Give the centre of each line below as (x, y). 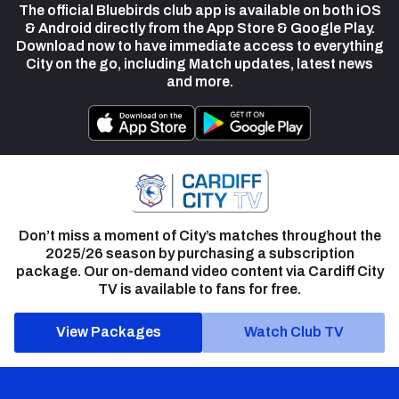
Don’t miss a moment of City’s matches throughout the (199, 235)
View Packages (108, 332)
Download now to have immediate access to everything (199, 46)
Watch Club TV (293, 332)
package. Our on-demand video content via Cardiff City (199, 271)
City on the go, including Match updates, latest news (199, 64)
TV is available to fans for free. (199, 289)
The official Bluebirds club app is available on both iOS (199, 10)
